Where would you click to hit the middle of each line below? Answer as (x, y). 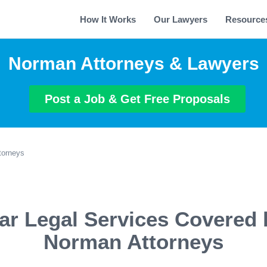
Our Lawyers (181, 19)
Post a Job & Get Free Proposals (137, 99)
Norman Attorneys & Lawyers (133, 63)
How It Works (108, 19)
